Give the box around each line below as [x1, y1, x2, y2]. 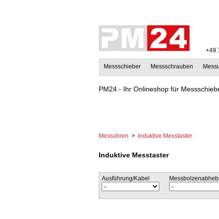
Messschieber [104, 63, 141, 70]
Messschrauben [151, 63, 193, 70]
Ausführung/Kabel [102, 175, 150, 182]
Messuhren [99, 132, 129, 139]
